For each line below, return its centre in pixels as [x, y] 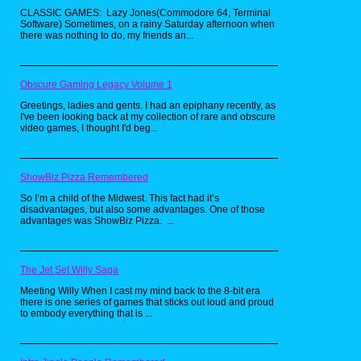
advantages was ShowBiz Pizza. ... [97, 221]
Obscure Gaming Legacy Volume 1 [96, 85]
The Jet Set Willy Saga [69, 270]
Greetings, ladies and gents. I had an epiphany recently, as [148, 106]
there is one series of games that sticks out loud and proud [147, 303]
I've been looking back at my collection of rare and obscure [148, 117]
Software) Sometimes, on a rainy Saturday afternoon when [147, 25]
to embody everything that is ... [86, 314]
